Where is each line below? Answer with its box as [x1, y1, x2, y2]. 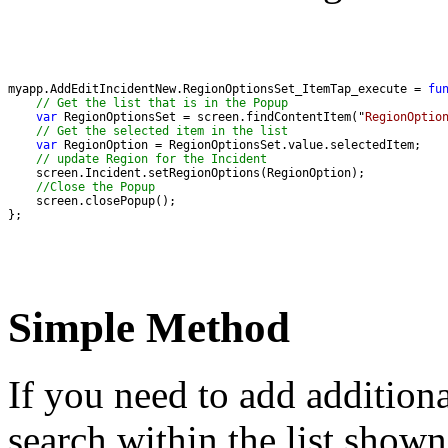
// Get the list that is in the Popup [36, 96, 288, 111]
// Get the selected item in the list [36, 124, 288, 139]
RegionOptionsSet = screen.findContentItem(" [57, 110, 365, 125]
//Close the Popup [36, 180, 162, 195]
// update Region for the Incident [36, 152, 274, 167]
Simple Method [8, 304, 290, 352]
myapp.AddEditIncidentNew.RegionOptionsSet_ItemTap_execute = [8, 82, 428, 97]
